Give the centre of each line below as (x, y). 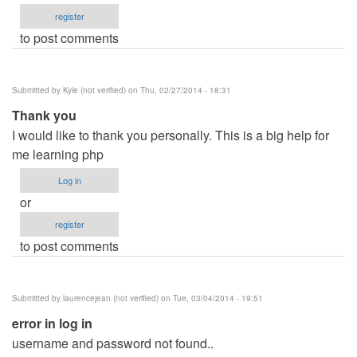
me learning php (58, 154)
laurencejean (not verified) (111, 298)
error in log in (52, 323)
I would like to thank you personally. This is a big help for (171, 135)
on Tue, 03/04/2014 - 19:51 (211, 298)
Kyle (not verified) (94, 90)
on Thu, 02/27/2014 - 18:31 (178, 90)
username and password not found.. (113, 343)
